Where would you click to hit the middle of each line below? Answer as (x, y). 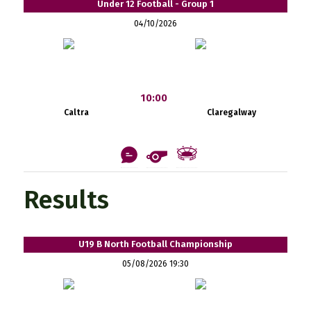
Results (66, 200)
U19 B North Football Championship (155, 244)
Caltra (76, 112)
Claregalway (232, 112)
